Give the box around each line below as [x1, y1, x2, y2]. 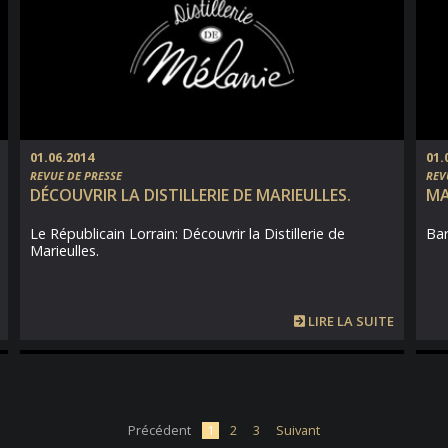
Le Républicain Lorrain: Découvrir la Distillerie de [30, 224, 345, 243]
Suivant [276, 421, 320, 439]
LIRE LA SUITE [305, 312, 394, 330]
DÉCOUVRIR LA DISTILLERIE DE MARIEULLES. [30, 184, 351, 206]
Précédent [128, 421, 191, 439]
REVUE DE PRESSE [30, 168, 122, 183]
